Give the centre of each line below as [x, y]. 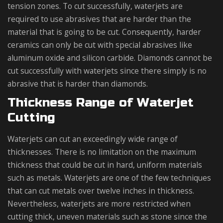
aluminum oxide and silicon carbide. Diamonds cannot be [110, 57]
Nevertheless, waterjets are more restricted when [99, 203]
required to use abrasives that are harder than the [99, 19]
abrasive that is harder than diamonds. [78, 83]
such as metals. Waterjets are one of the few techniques [109, 177]
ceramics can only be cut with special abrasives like [100, 45]
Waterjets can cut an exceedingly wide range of [93, 139]
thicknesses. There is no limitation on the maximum [102, 152]
